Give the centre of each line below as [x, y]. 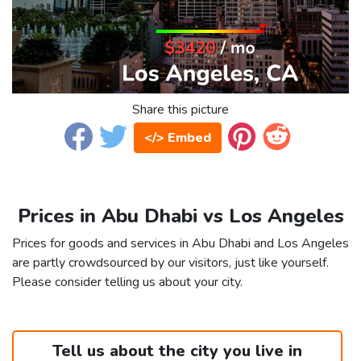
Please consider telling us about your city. [127, 282]
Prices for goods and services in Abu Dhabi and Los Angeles [180, 244]
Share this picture [180, 110]
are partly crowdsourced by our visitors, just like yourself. [170, 263]
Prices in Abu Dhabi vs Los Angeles [180, 216]
